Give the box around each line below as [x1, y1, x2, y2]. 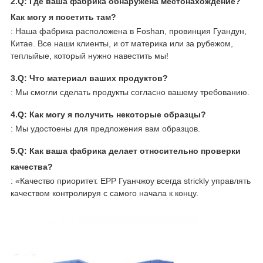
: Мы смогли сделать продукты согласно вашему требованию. [10, 87, 249, 97]
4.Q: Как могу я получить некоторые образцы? [10, 110, 206, 120]
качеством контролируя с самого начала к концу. [10, 188, 198, 198]
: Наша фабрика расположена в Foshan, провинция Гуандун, [10, 26, 247, 36]
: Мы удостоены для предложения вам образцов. [10, 124, 200, 134]
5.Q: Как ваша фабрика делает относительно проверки [10, 146, 241, 156]
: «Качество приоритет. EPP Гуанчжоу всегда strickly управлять [10, 176, 251, 186]
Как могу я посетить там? [10, 12, 116, 22]
